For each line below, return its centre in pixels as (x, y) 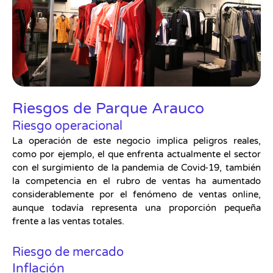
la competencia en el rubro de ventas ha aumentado (136, 181)
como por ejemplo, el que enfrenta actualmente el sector (136, 154)
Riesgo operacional (67, 126)
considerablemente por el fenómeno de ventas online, (136, 195)
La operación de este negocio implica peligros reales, (136, 141)
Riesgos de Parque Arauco (108, 109)
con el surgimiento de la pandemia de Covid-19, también (136, 168)
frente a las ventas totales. (68, 222)
